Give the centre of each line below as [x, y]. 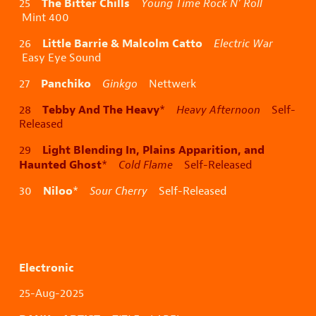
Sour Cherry [119, 191]
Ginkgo [120, 84]
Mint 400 [44, 18]
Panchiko [66, 84]
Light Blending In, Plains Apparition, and [153, 150]
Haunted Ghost [60, 165]
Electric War [243, 44]
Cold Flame [146, 165]
